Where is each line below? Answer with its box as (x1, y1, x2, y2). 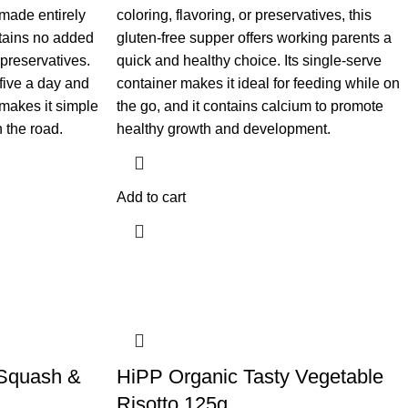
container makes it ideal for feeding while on (116, 76, 400, 92)
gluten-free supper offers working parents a (116, 30, 392, 46)
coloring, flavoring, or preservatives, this (116, 7, 372, 24)
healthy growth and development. (116, 121, 331, 138)
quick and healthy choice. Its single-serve (116, 53, 382, 69)
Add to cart (116, 189, 186, 206)
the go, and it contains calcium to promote (116, 98, 383, 115)
